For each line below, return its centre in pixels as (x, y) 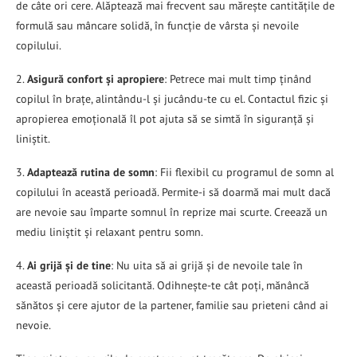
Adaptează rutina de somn (91, 172)
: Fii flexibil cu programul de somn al (244, 172)
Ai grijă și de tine (69, 265)
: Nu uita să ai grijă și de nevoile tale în (207, 265)
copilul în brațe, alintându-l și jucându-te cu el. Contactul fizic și (172, 98)
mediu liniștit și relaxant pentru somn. (110, 231)
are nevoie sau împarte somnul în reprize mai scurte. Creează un (172, 212)
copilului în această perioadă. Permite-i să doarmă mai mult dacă (173, 192)
